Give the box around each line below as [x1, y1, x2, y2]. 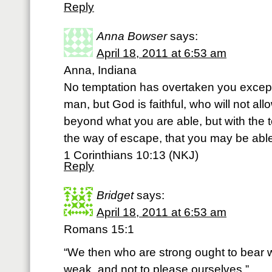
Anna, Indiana [64, 64, 137, 76]
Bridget [97, 189, 134, 202]
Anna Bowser [97, 30, 167, 42]
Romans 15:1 [64, 223, 134, 236]
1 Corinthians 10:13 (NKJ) [64, 149, 199, 161]
